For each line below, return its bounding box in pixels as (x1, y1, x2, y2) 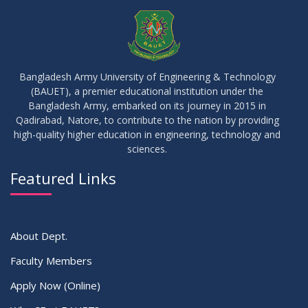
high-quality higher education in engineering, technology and (14, 128, 280, 142)
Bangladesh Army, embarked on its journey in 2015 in (28, 99, 266, 113)
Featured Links (10, 168, 116, 189)
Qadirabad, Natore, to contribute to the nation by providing (15, 113, 279, 127)
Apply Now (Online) (10, 278, 100, 293)
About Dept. (10, 229, 67, 243)
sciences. (127, 142, 167, 156)
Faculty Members (10, 254, 92, 268)
